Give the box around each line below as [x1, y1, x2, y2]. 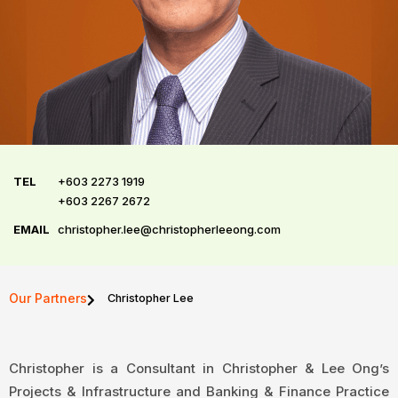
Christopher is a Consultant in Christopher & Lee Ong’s [9, 360, 389, 378]
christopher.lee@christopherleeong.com [58, 222, 281, 237]
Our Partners [9, 291, 87, 306]
